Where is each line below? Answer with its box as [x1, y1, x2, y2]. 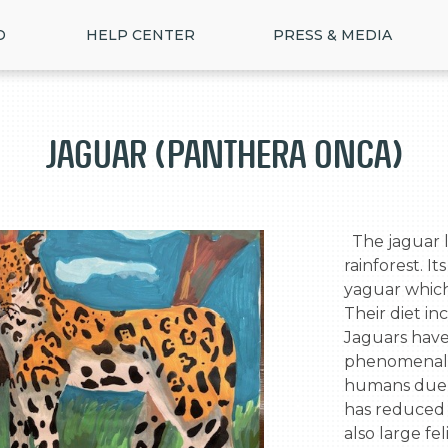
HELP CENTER [86, 26, 195, 44]
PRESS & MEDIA [273, 26, 392, 44]
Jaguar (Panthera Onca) [45, 133, 403, 176]
